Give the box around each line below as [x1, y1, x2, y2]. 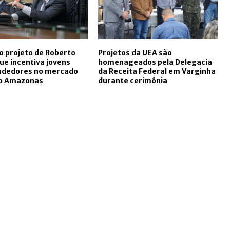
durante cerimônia [98, 76, 167, 86]
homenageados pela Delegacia [98, 57, 212, 67]
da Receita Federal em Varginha [98, 67, 216, 76]
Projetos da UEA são [98, 48, 172, 58]
